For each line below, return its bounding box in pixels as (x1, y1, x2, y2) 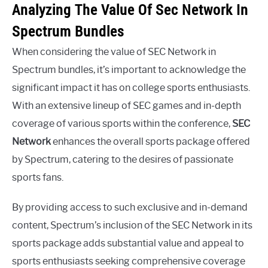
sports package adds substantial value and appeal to (12, 237, 244, 249)
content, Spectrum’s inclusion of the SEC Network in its (12, 220, 252, 232)
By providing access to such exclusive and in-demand (12, 202, 248, 214)
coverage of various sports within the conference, (12, 118, 232, 130)
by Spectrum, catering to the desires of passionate (12, 154, 233, 166)
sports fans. (12, 172, 63, 184)
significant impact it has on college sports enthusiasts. (12, 82, 250, 94)
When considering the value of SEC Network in (12, 46, 216, 58)
